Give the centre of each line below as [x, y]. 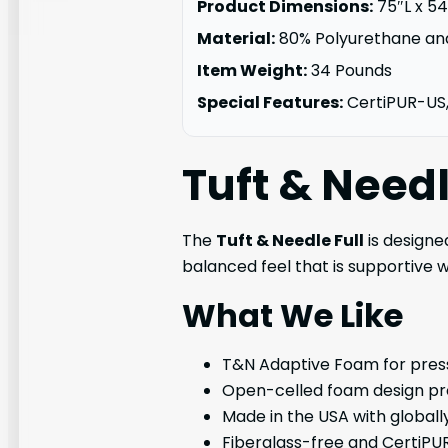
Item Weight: [252, 70]
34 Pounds [349, 70]
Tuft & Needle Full [290, 240]
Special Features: [270, 102]
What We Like [292, 315]
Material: [236, 38]
